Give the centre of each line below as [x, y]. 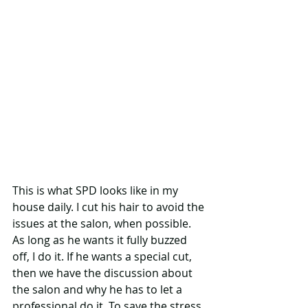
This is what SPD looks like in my [97, 190]
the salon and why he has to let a [99, 289]
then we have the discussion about [104, 273]
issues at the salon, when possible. [103, 223]
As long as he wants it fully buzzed [101, 240]
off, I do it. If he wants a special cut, [103, 256]
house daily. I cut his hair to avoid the [110, 207]
